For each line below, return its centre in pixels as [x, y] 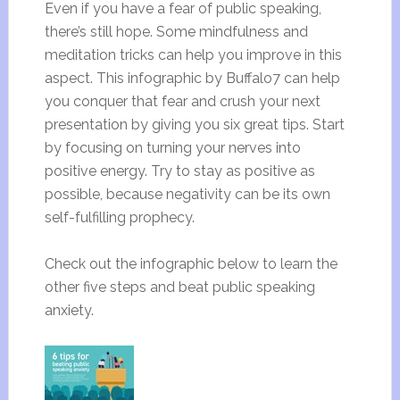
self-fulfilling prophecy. [121, 217]
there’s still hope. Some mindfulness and [176, 32]
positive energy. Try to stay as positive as [179, 171]
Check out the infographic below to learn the [191, 264]
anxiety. [69, 310]
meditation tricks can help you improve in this [193, 55]
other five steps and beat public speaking [179, 287]
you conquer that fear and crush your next [182, 101]
